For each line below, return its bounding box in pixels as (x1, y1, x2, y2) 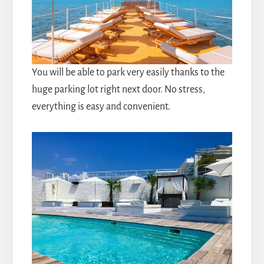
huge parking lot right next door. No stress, (31, 84, 205, 95)
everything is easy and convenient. (31, 101, 170, 113)
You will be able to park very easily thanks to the (31, 67, 225, 78)
